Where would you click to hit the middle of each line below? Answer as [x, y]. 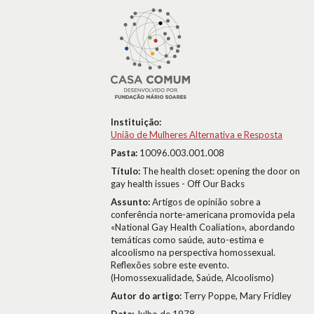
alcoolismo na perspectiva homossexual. [193, 252]
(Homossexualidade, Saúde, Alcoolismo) [192, 278]
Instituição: [136, 122]
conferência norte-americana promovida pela [203, 214]
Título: [127, 171]
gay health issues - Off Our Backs [178, 184]
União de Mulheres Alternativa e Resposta [197, 135]
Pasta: [125, 153]
